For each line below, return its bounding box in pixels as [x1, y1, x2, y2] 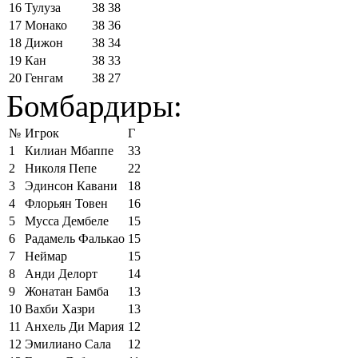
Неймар [25, 249, 67, 263]
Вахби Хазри [25, 301, 95, 316]
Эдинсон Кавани [25, 178, 117, 193]
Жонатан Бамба [25, 284, 109, 298]
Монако [25, 18, 67, 32]
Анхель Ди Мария [25, 319, 124, 333]
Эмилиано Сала [25, 336, 111, 351]
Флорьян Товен [25, 196, 108, 210]
